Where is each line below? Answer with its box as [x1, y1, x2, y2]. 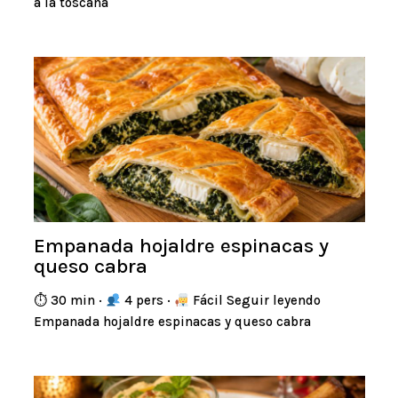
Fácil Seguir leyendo [188, 292, 321, 309]
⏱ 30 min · [33, 292, 106, 309]
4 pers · [120, 292, 174, 309]
